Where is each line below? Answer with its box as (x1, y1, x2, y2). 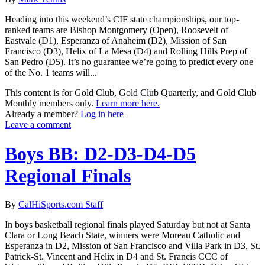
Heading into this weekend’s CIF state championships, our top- (5, 14, 239, 25)
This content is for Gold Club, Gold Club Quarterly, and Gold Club (5, 88, 256, 98)
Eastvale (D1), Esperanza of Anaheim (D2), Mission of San (5, 35, 227, 46)
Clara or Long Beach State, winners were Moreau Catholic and (5, 230, 240, 241)
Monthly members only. (5, 98, 96, 109)
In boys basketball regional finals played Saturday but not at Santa (5, 219, 250, 230)
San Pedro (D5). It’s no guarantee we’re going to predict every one (5, 57, 253, 67)
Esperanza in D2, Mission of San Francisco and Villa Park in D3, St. (5, 241, 260, 251)
